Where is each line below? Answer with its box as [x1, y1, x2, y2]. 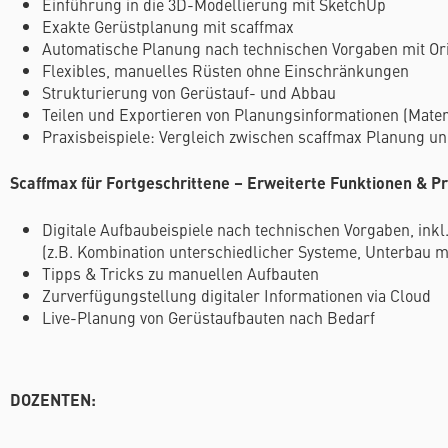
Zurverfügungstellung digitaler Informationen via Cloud [42, 284, 431, 306]
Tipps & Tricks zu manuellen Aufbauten [42, 262, 319, 284]
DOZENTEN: [10, 388, 96, 411]
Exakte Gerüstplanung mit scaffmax [42, 15, 294, 37]
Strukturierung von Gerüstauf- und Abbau [42, 81, 336, 103]
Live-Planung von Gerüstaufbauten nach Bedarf [42, 306, 375, 328]
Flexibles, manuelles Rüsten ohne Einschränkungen [42, 59, 409, 81]
